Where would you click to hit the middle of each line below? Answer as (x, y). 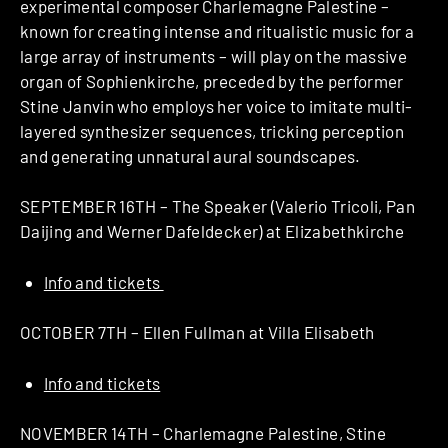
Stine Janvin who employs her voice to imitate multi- (216, 105)
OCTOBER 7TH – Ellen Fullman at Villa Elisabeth (197, 332)
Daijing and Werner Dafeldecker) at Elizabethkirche (212, 231)
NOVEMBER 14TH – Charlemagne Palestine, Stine (203, 433)
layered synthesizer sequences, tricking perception (212, 130)
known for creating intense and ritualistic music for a (217, 30)
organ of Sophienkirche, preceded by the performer (212, 80)
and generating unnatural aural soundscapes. (190, 155)
